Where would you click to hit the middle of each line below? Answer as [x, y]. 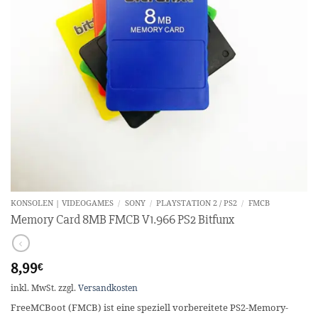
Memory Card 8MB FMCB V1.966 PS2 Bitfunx [122, 220]
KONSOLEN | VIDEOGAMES [62, 203]
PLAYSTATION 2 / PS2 [197, 203]
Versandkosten [108, 288]
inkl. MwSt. [33, 288]
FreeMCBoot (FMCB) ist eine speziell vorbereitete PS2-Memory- [149, 308]
